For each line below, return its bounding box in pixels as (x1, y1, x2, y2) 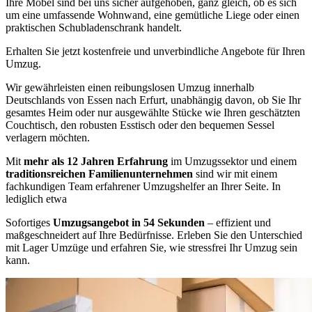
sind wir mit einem (193, 168, 277, 180)
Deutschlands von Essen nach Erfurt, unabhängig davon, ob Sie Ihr (6, 94, 301, 106)
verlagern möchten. (6, 132, 90, 143)
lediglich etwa (6, 193, 67, 205)
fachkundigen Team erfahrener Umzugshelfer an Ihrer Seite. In (6, 180, 281, 192)
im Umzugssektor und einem (168, 155, 297, 167)
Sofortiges (6, 217, 53, 228)
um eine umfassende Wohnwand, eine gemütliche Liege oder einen (6, 9, 299, 21)
